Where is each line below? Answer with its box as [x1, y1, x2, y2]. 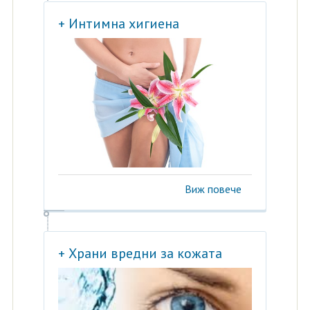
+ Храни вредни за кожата [57, 244, 222, 263]
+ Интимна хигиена [57, 15, 179, 33]
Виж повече [185, 182, 242, 197]
